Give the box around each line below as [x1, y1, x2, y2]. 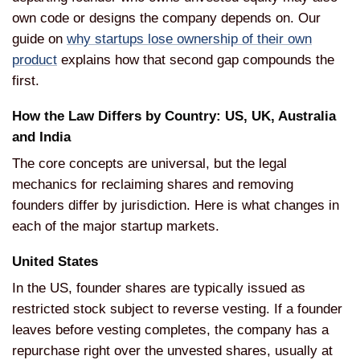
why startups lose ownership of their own [67, 31, 312, 47]
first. [12, 72, 39, 88]
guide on [12, 31, 67, 47]
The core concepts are [12, 155, 151, 171]
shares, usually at [226, 342, 333, 358]
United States [12, 254, 98, 269]
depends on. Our [221, 10, 321, 26]
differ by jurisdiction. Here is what [68, 197, 274, 213]
